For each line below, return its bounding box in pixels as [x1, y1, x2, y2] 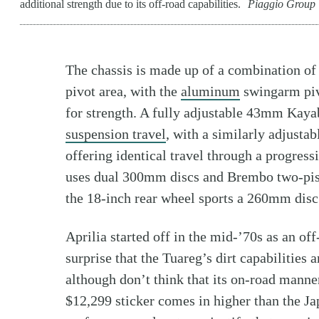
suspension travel [66, 126, 166, 142]
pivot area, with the [66, 83, 181, 100]
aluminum [181, 83, 240, 100]
